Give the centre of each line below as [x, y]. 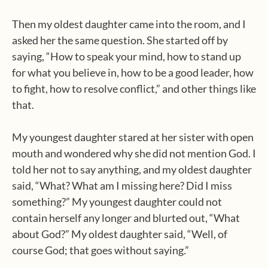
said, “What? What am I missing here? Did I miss [122, 185]
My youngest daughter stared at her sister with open [133, 137]
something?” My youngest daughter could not [117, 202]
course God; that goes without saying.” [100, 250]
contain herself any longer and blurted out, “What [126, 218]
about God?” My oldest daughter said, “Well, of [120, 234]
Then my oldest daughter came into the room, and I [129, 24]
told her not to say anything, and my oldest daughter [132, 169]
